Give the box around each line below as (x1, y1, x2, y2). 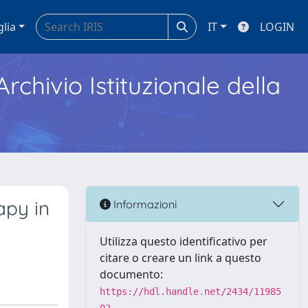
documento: (100, 267, 163, 282)
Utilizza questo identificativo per (100, 234, 267, 249)
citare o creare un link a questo (100, 250, 261, 265)
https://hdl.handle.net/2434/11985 (100, 286, 281, 297)
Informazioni (111, 197, 177, 211)
